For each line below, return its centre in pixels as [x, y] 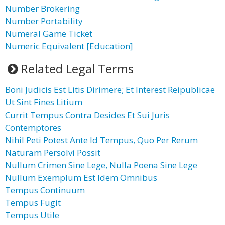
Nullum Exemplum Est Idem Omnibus [81, 178]
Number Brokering [42, 8]
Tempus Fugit [33, 203]
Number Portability [44, 21]
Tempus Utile [32, 215]
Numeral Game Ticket [49, 33]
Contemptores [33, 127]
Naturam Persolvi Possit [53, 152]
